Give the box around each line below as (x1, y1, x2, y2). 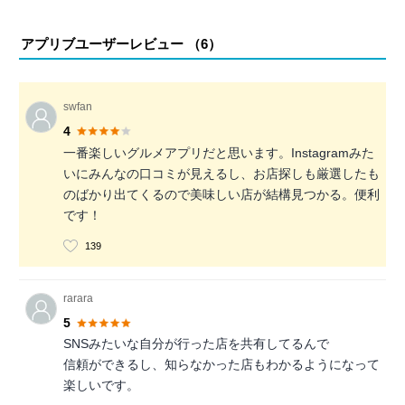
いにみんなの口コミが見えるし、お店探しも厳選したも (63, 165, 380, 181)
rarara (63, 291, 93, 305)
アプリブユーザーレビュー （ (21, 36, 201, 52)
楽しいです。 (63, 377, 139, 392)
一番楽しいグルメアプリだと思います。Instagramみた (63, 145, 374, 160)
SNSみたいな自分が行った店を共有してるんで (63, 335, 329, 351)
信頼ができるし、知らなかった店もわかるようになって (63, 356, 380, 372)
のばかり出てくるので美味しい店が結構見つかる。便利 (63, 186, 380, 202)
